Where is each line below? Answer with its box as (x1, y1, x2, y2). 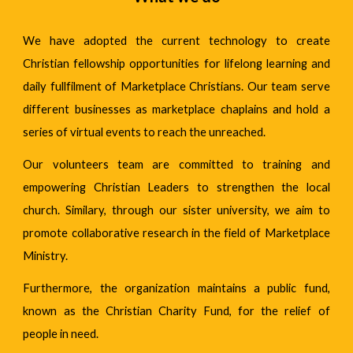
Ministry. (23, 249, 69, 262)
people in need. (23, 327, 99, 340)
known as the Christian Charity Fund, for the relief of (23, 304, 330, 318)
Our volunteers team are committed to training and (23, 158, 330, 171)
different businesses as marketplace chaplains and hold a (23, 102, 330, 116)
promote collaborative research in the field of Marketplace (23, 226, 330, 240)
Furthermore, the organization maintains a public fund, (23, 281, 330, 295)
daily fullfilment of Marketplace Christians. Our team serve (23, 80, 330, 93)
